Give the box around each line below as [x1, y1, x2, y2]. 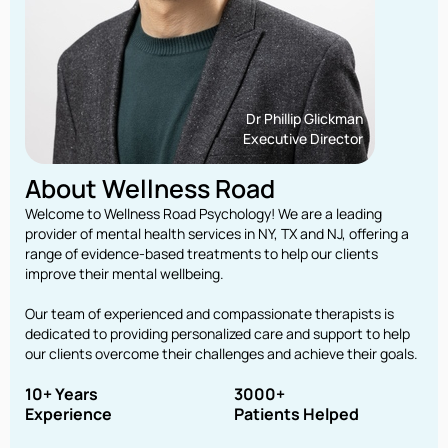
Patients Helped [234, 402, 359, 425]
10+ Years [25, 382, 111, 405]
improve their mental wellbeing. [25, 263, 232, 283]
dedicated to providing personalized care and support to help [25, 323, 410, 343]
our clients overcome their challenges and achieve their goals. [25, 343, 418, 363]
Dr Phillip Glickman [246, 108, 363, 128]
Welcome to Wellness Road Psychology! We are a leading [25, 203, 382, 223]
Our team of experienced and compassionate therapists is [25, 303, 394, 323]
